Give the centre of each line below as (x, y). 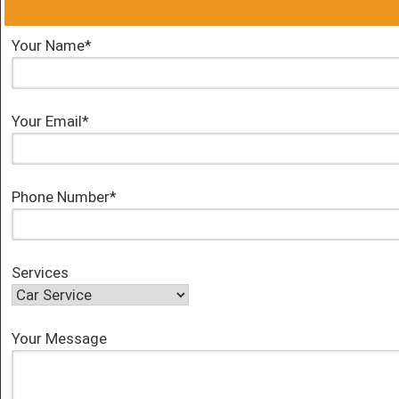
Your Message (59, 338)
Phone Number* (64, 196)
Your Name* (52, 45)
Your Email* (50, 121)
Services (40, 272)
